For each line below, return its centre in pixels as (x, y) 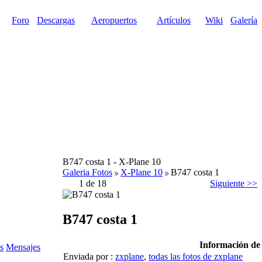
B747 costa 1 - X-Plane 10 (112, 162)
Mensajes (23, 247)
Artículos (174, 20)
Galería (244, 20)
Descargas (56, 20)
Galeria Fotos (87, 172)
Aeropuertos (114, 20)
